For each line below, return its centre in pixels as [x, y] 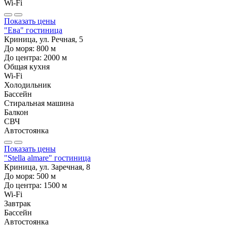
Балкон [16, 112]
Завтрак [17, 204]
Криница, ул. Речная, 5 [44, 40]
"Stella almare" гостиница [47, 158]
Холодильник [28, 85]
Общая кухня [27, 67]
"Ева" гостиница [33, 30]
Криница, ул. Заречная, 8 [47, 167]
